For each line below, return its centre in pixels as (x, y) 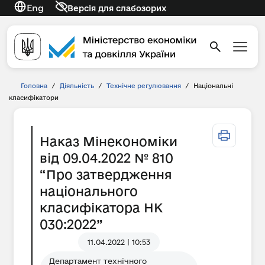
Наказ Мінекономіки (109, 141)
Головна (34, 86)
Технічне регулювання (144, 86)
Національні (213, 86)
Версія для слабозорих (117, 8)
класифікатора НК (101, 208)
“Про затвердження (106, 174)
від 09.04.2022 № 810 (106, 158)
